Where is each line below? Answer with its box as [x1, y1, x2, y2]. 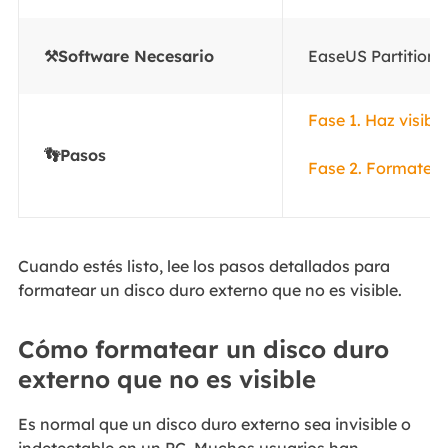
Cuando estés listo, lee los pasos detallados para [17, 255, 390, 276]
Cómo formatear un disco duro [17, 334, 389, 365]
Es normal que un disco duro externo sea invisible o [17, 414, 411, 435]
